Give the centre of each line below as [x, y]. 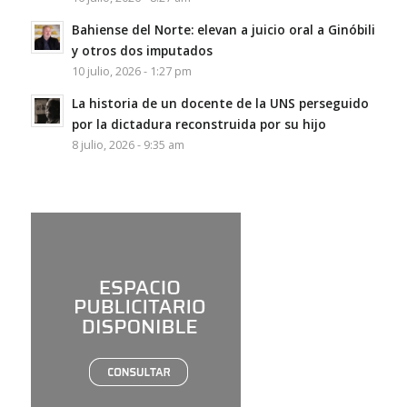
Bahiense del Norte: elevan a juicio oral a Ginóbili [223, 30]
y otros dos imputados [142, 51]
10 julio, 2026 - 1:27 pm [131, 72]
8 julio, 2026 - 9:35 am [128, 145]
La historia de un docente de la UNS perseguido [220, 104]
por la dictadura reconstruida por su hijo [199, 124]
